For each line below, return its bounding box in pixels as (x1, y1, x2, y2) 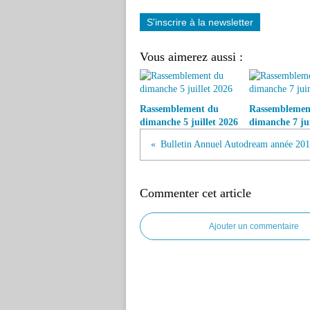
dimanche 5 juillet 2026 (140, 117, 238, 127)
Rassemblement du (140, 104, 219, 114)
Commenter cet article (140, 186, 251, 200)
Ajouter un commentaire (209, 221, 299, 231)
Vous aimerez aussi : (140, 50, 243, 64)
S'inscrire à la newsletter (147, 17, 253, 28)
